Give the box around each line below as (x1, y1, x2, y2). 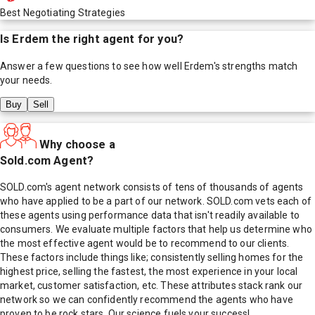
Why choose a (39, 137, 115, 151)
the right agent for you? (49, 32, 184, 46)
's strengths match (213, 60, 298, 72)
